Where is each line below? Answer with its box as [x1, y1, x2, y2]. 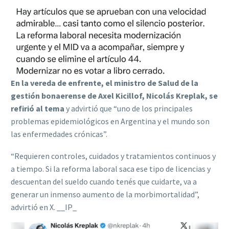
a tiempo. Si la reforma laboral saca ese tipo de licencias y [11, 163, 211, 174]
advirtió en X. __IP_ [11, 201, 77, 212]
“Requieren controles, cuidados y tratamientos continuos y [11, 150, 216, 161]
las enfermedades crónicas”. [11, 129, 109, 140]
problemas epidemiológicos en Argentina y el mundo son [11, 116, 210, 127]
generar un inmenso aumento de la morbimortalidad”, [11, 189, 199, 199]
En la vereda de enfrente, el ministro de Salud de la [11, 78, 198, 88]
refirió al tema [11, 103, 64, 114]
